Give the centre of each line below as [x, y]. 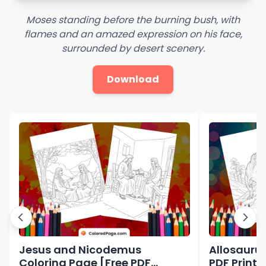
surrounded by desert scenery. [133, 48]
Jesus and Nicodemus [80, 249]
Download [133, 79]
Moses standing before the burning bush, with [133, 20]
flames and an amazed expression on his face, [133, 34]
